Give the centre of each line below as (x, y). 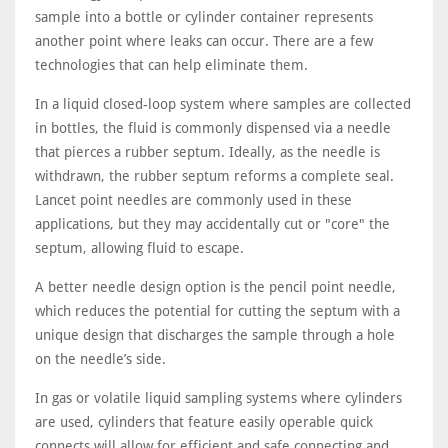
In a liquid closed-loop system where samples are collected (223, 104)
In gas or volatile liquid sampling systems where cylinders (218, 398)
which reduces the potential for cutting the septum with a (217, 311)
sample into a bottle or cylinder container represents (204, 17)
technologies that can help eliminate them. (171, 65)
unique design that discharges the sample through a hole (215, 335)
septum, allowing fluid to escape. (139, 248)
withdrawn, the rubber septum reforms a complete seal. (214, 176)
